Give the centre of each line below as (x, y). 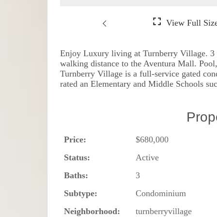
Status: (77, 157)
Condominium (161, 193)
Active (147, 157)
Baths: (76, 175)
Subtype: (81, 193)
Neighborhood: (92, 211)
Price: (75, 139)
